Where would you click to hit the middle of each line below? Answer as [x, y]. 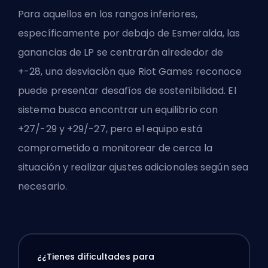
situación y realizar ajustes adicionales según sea [133, 167]
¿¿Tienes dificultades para [96, 256]
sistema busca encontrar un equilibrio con [118, 110]
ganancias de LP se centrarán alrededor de [121, 53]
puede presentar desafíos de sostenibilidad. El [127, 91]
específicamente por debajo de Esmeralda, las [129, 33]
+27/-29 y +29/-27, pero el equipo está [110, 129]
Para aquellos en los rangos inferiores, [108, 14]
